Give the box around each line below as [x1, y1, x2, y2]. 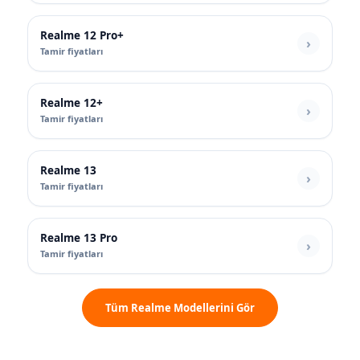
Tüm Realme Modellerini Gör [105, 301, 255, 316]
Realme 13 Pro [40, 231, 117, 246]
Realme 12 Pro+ [40, 28, 124, 43]
